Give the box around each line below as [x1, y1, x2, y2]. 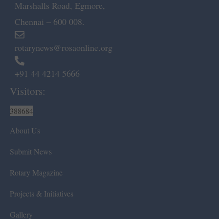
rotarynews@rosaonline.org [15, 42, 112, 54]
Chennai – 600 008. [15, 16, 85, 28]
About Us [10, 125, 40, 136]
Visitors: [10, 84, 45, 98]
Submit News [10, 146, 52, 157]
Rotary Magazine [10, 167, 63, 178]
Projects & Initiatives [10, 188, 73, 199]
